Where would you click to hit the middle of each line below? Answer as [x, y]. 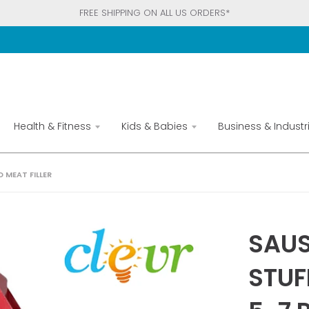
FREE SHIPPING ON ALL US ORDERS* [154, 13]
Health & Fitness [52, 126]
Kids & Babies [154, 126]
